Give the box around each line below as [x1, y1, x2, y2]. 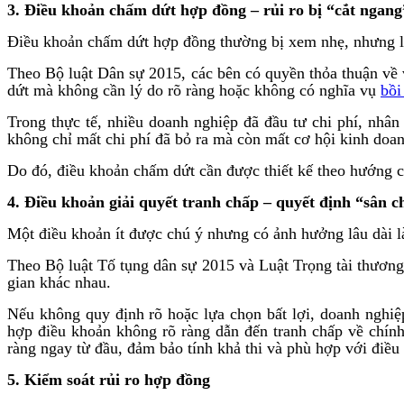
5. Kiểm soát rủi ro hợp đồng [7, 370, 210, 389]
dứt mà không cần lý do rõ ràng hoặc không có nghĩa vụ [7, 80, 381, 99]
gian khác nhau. [7, 272, 111, 291]
